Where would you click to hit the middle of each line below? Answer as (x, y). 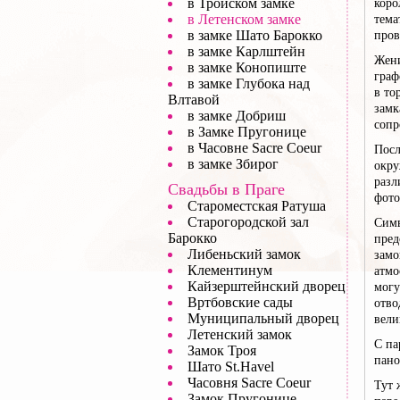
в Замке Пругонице (247, 132)
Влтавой (194, 100)
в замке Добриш (237, 116)
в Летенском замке (244, 19)
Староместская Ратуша (257, 206)
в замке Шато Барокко (255, 35)
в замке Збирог (233, 164)
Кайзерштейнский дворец (267, 286)
